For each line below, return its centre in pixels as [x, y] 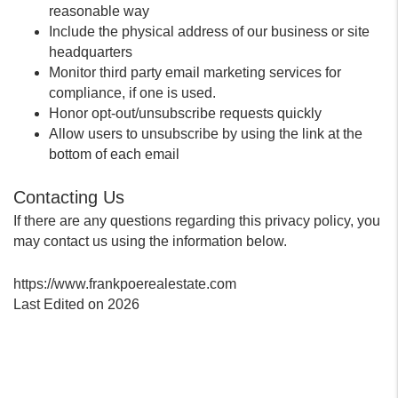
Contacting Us [69, 197]
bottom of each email [114, 154]
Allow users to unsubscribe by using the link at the [206, 134]
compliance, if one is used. [132, 93]
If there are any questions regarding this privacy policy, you [197, 221]
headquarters [91, 52]
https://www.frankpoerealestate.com [125, 284]
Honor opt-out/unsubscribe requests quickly [185, 113]
